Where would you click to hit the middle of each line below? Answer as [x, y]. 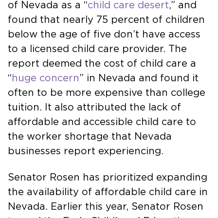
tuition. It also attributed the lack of [94, 108]
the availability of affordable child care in [108, 192]
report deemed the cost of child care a [102, 64]
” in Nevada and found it [139, 78]
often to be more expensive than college [107, 93]
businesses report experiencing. [86, 151]
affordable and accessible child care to [102, 122]
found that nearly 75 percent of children [106, 20]
